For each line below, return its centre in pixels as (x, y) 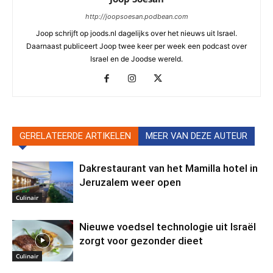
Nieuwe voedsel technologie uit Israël (168, 226)
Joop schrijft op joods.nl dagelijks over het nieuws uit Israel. (136, 33)
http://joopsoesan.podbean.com (136, 16)
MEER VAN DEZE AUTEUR (197, 136)
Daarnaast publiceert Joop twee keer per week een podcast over (136, 46)
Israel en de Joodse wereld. (136, 58)
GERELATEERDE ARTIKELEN (75, 136)
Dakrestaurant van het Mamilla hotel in (168, 168)
